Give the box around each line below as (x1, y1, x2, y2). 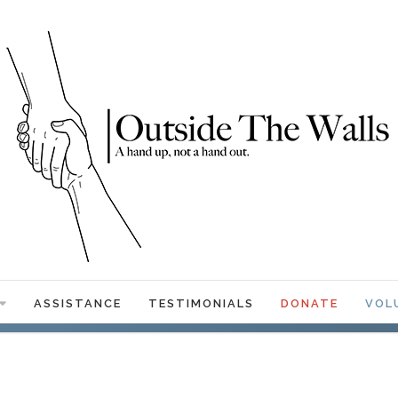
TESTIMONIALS (147, 297, 254, 310)
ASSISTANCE (33, 297, 122, 310)
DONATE (280, 297, 338, 310)
